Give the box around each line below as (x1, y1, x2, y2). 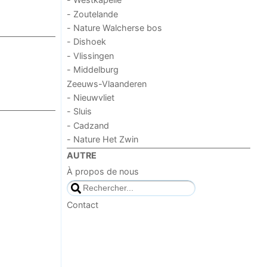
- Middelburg (67, 64, 119, 75)
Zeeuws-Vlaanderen (67, 78, 148, 89)
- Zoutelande (67, 8, 119, 19)
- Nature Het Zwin (67, 134, 139, 145)
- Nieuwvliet (67, 92, 115, 103)
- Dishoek (67, 36, 107, 47)
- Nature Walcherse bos (67, 23, 163, 33)
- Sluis (67, 106, 92, 117)
